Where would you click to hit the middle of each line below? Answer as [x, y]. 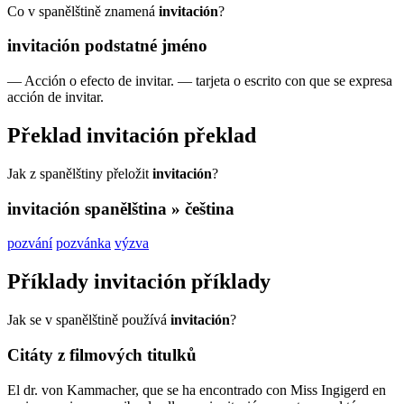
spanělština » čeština [160, 208]
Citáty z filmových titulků [102, 354]
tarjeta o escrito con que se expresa [294, 81]
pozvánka [83, 243]
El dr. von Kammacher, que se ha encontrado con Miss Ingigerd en [197, 390]
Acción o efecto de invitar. [99, 81]
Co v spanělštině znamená [83, 11]
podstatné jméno [146, 46]
